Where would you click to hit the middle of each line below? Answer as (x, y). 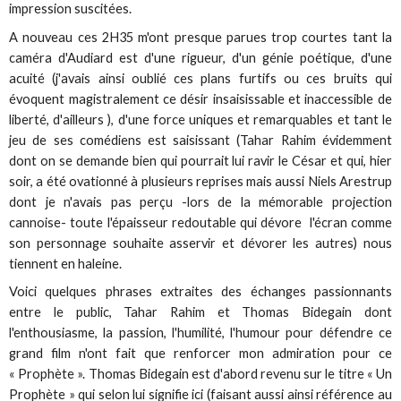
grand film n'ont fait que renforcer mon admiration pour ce (200, 353)
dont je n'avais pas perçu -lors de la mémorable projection (200, 201)
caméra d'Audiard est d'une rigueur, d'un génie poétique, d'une (200, 57)
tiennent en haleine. (66, 263)
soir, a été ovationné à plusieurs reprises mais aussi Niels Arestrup (200, 181)
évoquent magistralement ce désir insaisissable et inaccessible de (200, 98)
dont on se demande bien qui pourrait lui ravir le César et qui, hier (200, 160)
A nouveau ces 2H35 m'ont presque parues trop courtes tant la (200, 37)
